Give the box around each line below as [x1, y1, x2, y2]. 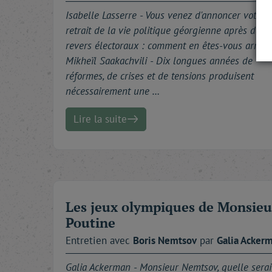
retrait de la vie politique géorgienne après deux [66, 23, 271, 37]
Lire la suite [73, 112, 127, 126]
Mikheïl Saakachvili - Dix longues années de [66, 53, 253, 67]
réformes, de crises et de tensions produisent [66, 69, 254, 83]
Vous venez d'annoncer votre [145, 8, 265, 22]
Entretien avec [66, 233, 133, 247]
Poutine [66, 213, 115, 231]
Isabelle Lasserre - [66, 8, 145, 22]
